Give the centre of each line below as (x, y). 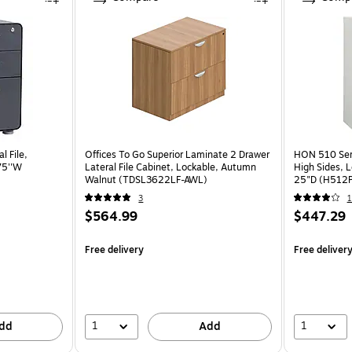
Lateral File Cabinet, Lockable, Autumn (171, 167)
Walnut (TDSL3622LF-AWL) (147, 180)
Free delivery (115, 249)
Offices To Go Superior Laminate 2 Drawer (178, 154)
